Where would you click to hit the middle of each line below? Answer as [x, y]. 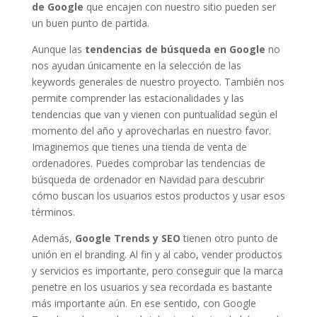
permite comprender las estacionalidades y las [138, 98]
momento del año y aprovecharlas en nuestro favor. [151, 130]
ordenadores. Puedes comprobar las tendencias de [148, 163]
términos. [53, 212]
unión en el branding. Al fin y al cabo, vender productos [157, 254]
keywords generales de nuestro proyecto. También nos [158, 81]
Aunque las [58, 49]
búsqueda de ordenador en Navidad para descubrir [148, 179]
